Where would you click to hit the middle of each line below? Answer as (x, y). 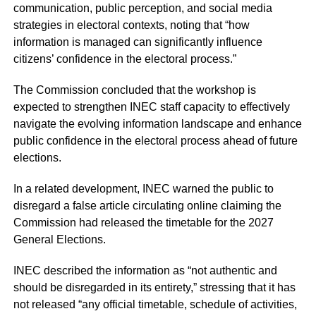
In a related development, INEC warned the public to (143, 189)
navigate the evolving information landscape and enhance (157, 124)
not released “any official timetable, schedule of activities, (155, 305)
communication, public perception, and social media (142, 8)
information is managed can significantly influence (138, 42)
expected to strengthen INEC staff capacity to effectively (151, 107)
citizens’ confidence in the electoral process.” (124, 59)
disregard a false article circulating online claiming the (147, 206)
